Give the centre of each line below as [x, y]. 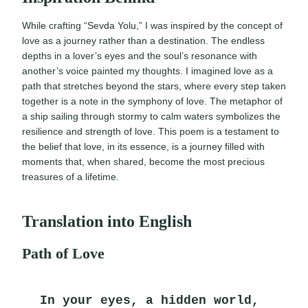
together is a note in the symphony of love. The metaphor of [152, 101]
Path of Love [63, 254]
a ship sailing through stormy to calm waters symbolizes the [151, 117]
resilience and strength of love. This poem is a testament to [151, 132]
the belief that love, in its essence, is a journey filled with [143, 147]
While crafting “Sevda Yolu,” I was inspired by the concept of [152, 26]
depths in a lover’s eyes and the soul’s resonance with [140, 56]
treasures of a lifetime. [70, 177]
